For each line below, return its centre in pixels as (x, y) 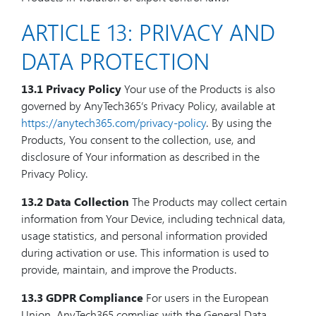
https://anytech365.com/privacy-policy (114, 122)
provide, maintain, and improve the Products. (129, 269)
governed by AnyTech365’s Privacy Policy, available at (148, 105)
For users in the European (206, 297)
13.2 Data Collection (75, 201)
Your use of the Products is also (198, 89)
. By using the (239, 122)
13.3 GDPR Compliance (82, 297)
